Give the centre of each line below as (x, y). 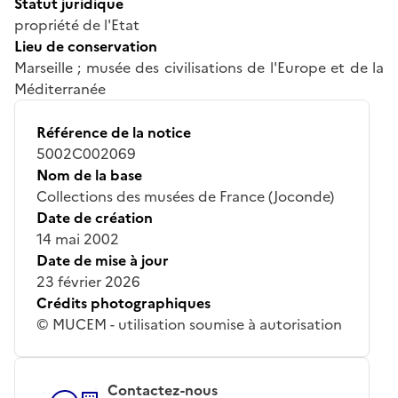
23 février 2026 (88, 281)
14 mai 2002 (78, 239)
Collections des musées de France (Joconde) (185, 196)
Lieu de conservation (86, 46)
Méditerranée (60, 88)
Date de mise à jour (103, 260)
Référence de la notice (114, 132)
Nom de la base (89, 175)
